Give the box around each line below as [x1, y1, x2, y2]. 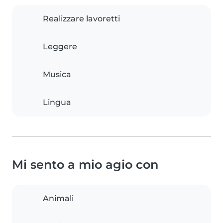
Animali [43, 194, 74, 204]
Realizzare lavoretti [43, 14, 120, 24]
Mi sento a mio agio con [12, 157, 158, 172]
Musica [43, 70, 71, 80]
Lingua [43, 98, 71, 108]
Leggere [43, 42, 77, 52]
